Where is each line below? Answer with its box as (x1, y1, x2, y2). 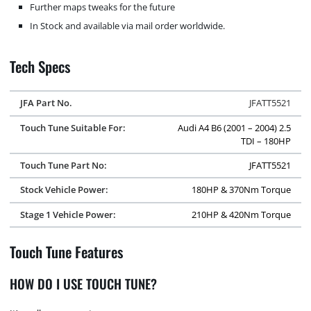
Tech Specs (10, 55, 72, 77)
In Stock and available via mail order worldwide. (30, 19, 226, 32)
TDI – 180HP (241, 134, 292, 147)
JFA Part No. (19, 96, 72, 110)
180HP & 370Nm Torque (192, 183, 292, 196)
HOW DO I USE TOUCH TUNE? (10, 274, 158, 294)
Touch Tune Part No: (19, 159, 107, 172)
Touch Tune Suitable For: (19, 121, 126, 134)
